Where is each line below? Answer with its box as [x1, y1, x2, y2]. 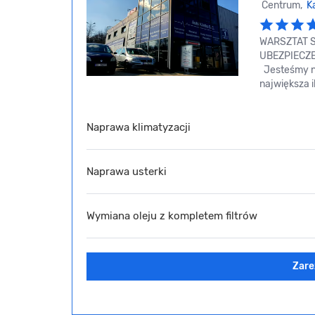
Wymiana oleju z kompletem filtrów [86, 209, 257, 222]
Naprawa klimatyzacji [86, 120, 191, 134]
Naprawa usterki [86, 165, 167, 178]
